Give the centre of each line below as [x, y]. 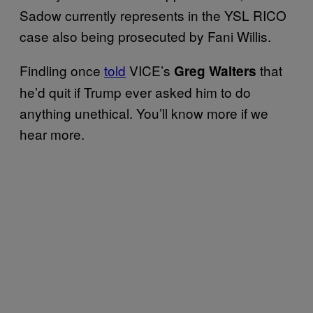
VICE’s [150, 70]
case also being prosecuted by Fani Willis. [147, 36]
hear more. [54, 133]
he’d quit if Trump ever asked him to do [135, 92]
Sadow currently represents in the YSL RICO [153, 15]
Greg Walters [215, 71]
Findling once [62, 70]
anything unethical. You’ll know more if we [144, 112]
